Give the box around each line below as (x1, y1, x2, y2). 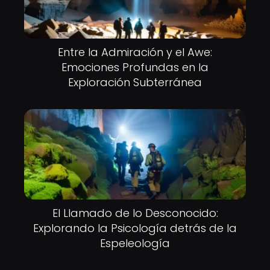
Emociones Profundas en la (61, 60, 209, 75)
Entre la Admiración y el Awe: (58, 45, 212, 60)
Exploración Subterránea (68, 75, 202, 90)
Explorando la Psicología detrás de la (33, 221, 237, 236)
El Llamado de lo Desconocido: (52, 206, 218, 221)
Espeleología (100, 236, 170, 251)
